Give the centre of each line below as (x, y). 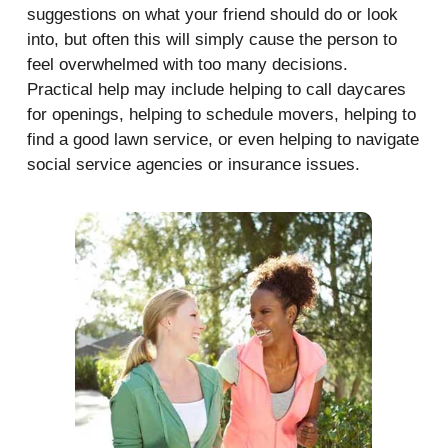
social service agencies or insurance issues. (193, 164)
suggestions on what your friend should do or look (212, 14)
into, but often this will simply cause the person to (211, 39)
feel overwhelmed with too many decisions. (189, 64)
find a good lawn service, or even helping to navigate (222, 139)
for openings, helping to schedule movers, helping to (221, 114)
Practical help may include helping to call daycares (216, 89)
